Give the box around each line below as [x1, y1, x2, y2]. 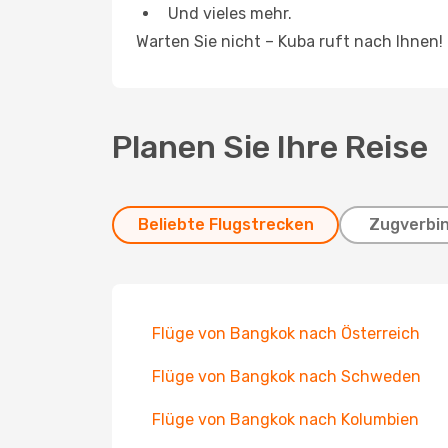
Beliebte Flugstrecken [137, 215, 314, 234]
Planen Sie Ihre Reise [112, 128, 428, 166]
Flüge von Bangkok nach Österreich [152, 324, 420, 343]
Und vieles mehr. [168, 4, 292, 23]
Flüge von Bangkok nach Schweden [152, 367, 421, 386]
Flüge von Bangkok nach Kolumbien [152, 410, 419, 429]
